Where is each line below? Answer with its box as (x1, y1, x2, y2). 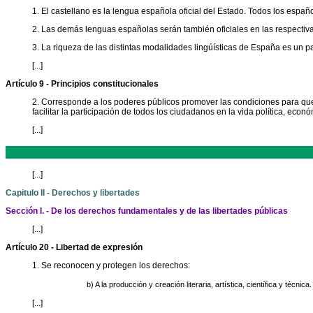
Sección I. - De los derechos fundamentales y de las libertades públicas (6, 206, 288, 217)
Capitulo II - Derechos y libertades (6, 188, 140, 198)
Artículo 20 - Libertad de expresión (6, 242, 143, 253)
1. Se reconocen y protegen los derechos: (31, 261, 190, 271)
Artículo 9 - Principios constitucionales (6, 79, 159, 89)
